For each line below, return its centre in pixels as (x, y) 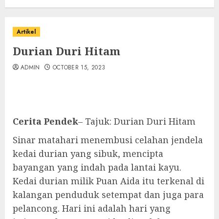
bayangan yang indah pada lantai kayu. (97, 167)
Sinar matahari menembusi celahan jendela (108, 140)
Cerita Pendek (45, 121)
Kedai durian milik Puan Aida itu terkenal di (109, 181)
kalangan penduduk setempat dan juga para (108, 195)
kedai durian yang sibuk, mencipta (88, 153)
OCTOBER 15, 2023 (79, 67)
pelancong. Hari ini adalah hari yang (92, 208)
